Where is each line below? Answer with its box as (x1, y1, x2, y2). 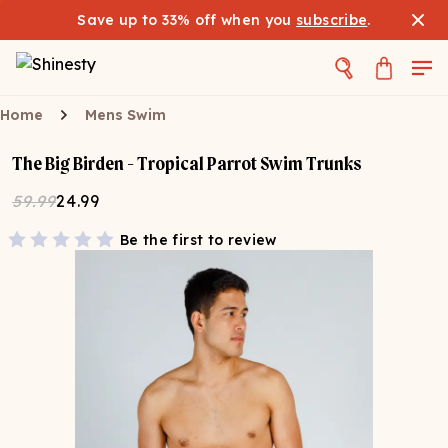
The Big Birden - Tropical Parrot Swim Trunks (12, 152, 362, 175)
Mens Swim (85, 106, 166, 124)
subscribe (296, 11, 368, 29)
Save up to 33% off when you (77, 11, 297, 29)
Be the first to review (120, 231, 277, 249)
